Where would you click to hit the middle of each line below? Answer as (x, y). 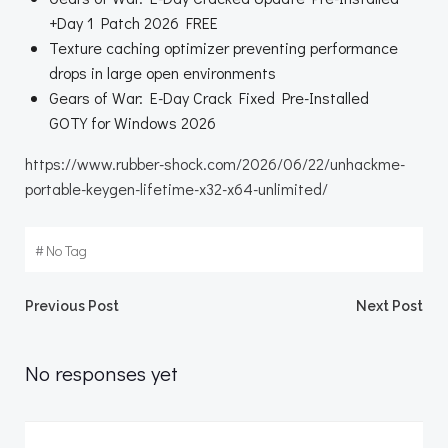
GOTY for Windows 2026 (132, 122)
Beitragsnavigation (207, 317)
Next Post (389, 306)
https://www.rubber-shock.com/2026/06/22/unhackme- (215, 163)
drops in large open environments (162, 72)
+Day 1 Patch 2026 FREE (133, 22)
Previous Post (72, 306)
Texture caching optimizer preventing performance (223, 47)
